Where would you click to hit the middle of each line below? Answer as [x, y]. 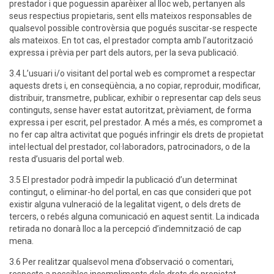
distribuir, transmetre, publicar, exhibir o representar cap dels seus [135, 98]
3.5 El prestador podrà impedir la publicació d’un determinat [123, 180]
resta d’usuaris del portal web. [67, 159]
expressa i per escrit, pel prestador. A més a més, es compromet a [136, 123]
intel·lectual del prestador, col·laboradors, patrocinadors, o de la [130, 147]
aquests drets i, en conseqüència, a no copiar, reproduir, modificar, [135, 86]
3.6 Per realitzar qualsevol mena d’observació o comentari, [121, 262]
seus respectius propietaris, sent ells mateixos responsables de [131, 16]
